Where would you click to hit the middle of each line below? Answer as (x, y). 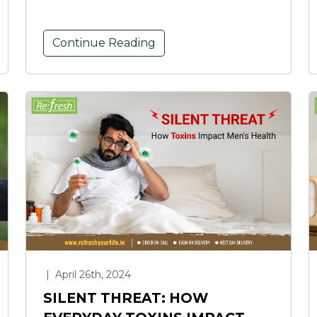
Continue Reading (104, 42)
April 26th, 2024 (92, 274)
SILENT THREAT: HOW (126, 298)
